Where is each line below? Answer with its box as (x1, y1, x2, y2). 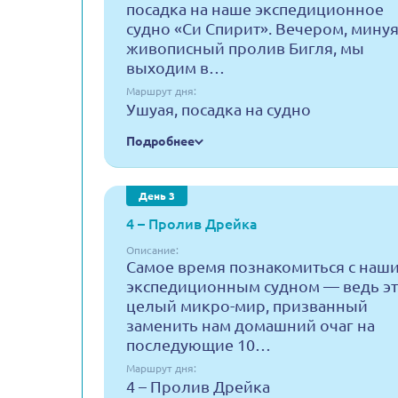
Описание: (126, 244, 179, 256)
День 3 (139, 190, 175, 202)
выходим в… (126, 59, 225, 76)
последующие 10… (126, 336, 271, 354)
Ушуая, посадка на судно (126, 100, 311, 118)
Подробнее (126, 134, 195, 148)
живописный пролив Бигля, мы (126, 39, 364, 57)
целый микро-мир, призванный (126, 297, 368, 314)
